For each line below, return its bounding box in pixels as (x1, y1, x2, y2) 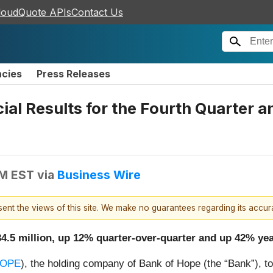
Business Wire (57, 167, 141, 182)
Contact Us (71, 6, 123, 18)
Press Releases (37, 68, 110, 80)
